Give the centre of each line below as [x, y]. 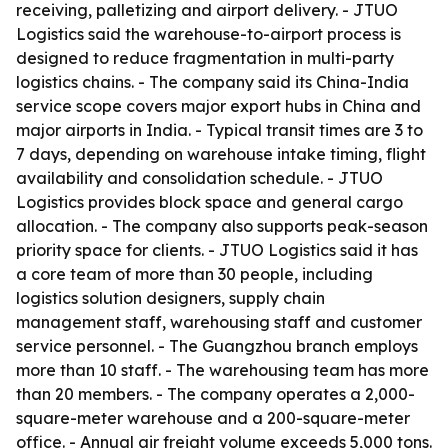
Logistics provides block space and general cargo [209, 202]
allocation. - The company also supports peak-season [222, 226]
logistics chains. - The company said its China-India [212, 82]
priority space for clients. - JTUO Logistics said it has [217, 250]
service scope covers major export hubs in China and [218, 106]
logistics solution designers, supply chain [170, 298]
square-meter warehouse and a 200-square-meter [213, 418]
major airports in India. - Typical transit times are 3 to [219, 130]
